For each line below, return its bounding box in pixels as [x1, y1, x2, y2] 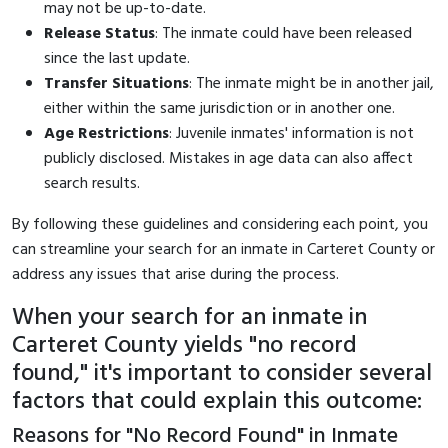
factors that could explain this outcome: [12, 382, 422, 421]
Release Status [44, 20, 155, 47]
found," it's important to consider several [12, 354, 432, 393]
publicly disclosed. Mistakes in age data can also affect [44, 145, 413, 172]
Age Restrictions [44, 120, 169, 147]
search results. [44, 170, 140, 197]
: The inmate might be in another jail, [189, 70, 434, 97]
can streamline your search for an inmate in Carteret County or [12, 236, 435, 263]
